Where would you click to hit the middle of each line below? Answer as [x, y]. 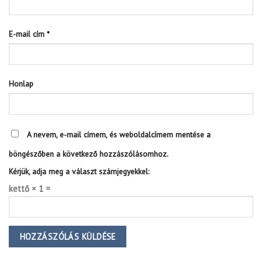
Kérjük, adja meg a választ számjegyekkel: [79, 171]
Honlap [21, 84]
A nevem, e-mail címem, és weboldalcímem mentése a [119, 135]
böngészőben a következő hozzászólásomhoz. [89, 154]
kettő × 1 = [30, 189]
